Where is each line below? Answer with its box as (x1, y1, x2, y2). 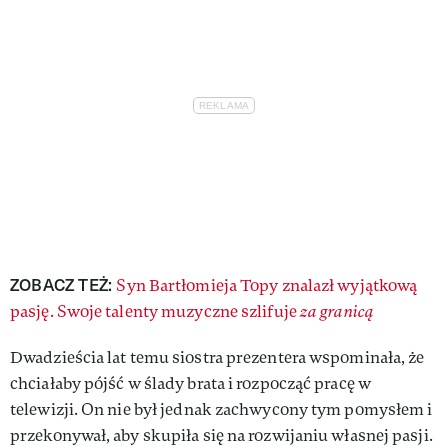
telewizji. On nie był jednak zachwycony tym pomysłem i (10, 398, 433, 420)
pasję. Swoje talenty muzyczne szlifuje (10, 300, 300, 322)
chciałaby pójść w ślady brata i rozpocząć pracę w (10, 372, 371, 394)
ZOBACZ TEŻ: (10, 272, 117, 296)
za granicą (299, 300, 374, 322)
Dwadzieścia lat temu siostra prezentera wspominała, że (10, 346, 425, 368)
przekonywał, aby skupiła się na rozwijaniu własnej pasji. (10, 424, 433, 446)
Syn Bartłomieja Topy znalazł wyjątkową (116, 274, 418, 296)
